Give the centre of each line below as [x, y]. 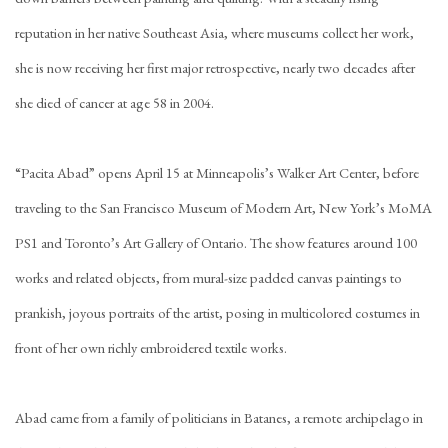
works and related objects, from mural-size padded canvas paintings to [208, 277]
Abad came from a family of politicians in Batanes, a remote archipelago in [219, 417]
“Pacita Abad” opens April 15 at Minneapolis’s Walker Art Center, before [217, 172]
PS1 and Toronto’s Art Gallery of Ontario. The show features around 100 [216, 242]
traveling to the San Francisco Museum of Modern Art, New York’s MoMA [223, 207]
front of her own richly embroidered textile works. [151, 347]
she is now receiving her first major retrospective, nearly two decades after [215, 67]
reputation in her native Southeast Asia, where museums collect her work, [214, 32]
